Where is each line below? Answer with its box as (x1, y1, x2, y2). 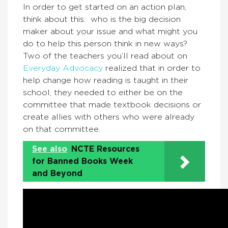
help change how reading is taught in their (23, 76, 188, 84)
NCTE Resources (71, 145, 139, 153)
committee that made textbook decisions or (23, 101, 201, 109)
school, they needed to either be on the (23, 89, 183, 97)
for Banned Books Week (32, 157, 133, 165)
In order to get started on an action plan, (23, 3, 186, 11)
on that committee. (23, 125, 100, 133)
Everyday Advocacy (23, 64, 103, 72)
